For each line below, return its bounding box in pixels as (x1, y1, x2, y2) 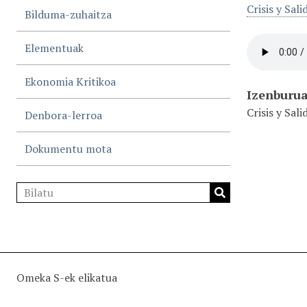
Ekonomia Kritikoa (25, 74, 116, 90)
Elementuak (25, 40, 84, 56)
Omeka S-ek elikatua (16, 270, 117, 286)
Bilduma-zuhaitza (25, 7, 112, 23)
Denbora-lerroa (25, 108, 102, 123)
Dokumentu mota (25, 141, 112, 157)
